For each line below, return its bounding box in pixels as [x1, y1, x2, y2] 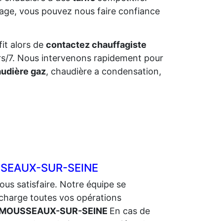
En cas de [110, 206, 150, 216]
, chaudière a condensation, [46, 66, 161, 76]
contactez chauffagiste [46, 39, 147, 50]
